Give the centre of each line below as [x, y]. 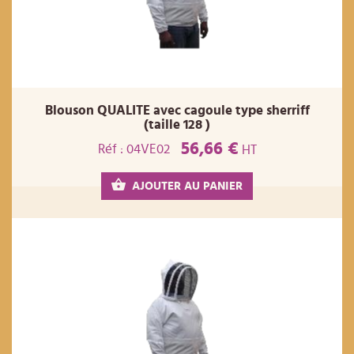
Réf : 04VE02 [134, 149]
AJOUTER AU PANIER [187, 186]
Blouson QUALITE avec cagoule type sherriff [177, 111]
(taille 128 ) [177, 125]
